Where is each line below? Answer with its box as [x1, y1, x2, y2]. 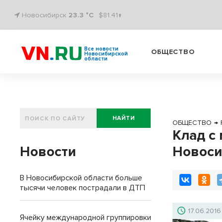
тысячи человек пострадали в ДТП [20, 183, 145, 193]
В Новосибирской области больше [20, 173, 142, 183]
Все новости [84, 46, 118, 52]
